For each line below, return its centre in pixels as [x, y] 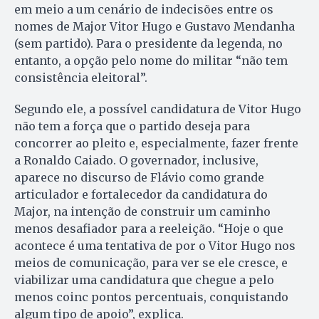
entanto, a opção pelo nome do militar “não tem [151, 60]
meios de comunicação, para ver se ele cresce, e [151, 262]
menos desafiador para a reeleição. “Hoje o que [149, 228]
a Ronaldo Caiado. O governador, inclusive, [136, 160]
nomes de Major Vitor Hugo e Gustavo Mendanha [155, 26]
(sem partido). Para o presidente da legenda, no [148, 43]
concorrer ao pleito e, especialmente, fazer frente [156, 143]
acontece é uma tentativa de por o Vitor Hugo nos [155, 245]
